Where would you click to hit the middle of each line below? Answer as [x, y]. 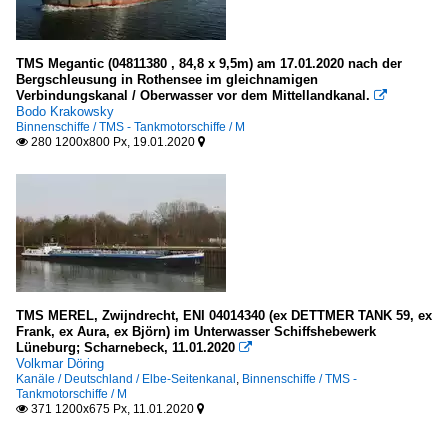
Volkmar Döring [60, 364]
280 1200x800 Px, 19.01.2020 [113, 142]
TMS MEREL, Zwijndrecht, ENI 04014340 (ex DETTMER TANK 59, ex [224, 316]
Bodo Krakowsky [65, 112]
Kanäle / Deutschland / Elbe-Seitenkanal [126, 379]
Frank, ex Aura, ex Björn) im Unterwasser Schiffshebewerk [196, 332]
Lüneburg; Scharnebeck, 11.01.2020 [127, 348]
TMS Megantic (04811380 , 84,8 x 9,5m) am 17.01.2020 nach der [209, 64]
